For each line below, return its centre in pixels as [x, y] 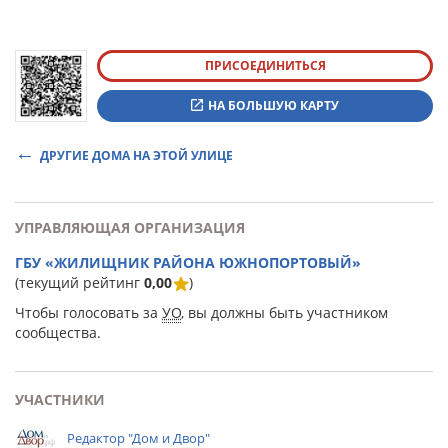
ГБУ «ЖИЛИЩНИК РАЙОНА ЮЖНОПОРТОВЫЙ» [188, 262]
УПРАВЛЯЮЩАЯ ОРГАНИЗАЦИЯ [130, 227]
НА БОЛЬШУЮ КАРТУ [273, 105]
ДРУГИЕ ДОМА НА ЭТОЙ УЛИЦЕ [136, 155]
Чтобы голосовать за [88, 312]
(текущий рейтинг [79, 282]
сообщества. [58, 332]
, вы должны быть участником [284, 312]
